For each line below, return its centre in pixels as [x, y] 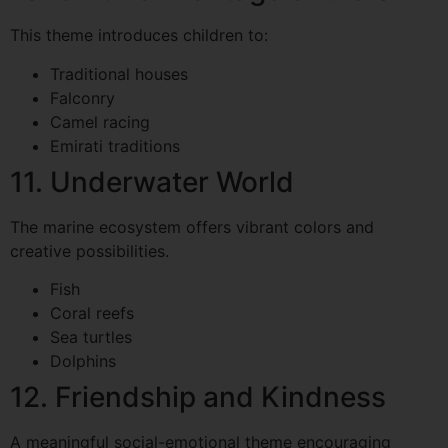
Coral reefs [92, 313]
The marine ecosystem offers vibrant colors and [192, 226]
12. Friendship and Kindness [198, 397]
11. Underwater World [152, 181]
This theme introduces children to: [139, 35]
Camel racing [100, 121]
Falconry [82, 97]
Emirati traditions [115, 145]
